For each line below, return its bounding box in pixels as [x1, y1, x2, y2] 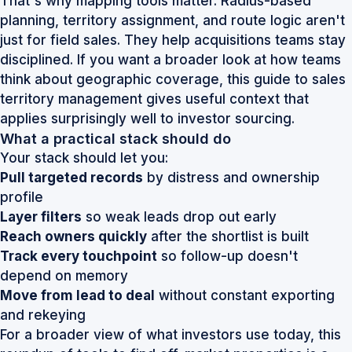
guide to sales [254, 71, 346, 87]
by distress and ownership [143, 170, 320, 185]
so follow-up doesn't [157, 248, 298, 264]
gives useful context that [142, 91, 309, 107]
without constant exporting [155, 288, 335, 303]
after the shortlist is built [147, 229, 309, 244]
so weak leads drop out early [82, 209, 277, 225]
